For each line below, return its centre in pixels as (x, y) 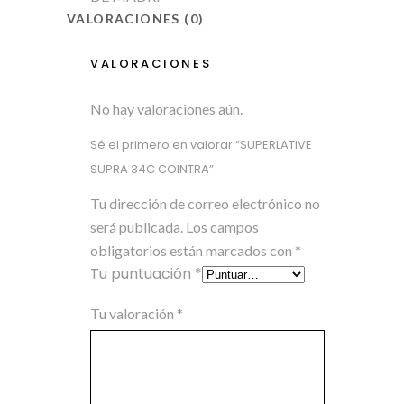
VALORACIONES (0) (136, 18)
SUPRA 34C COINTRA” (152, 169)
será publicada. (137, 227)
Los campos (222, 227)
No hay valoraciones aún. (166, 109)
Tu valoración (133, 313)
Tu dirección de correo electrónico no (205, 203)
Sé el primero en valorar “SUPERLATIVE (201, 145)
